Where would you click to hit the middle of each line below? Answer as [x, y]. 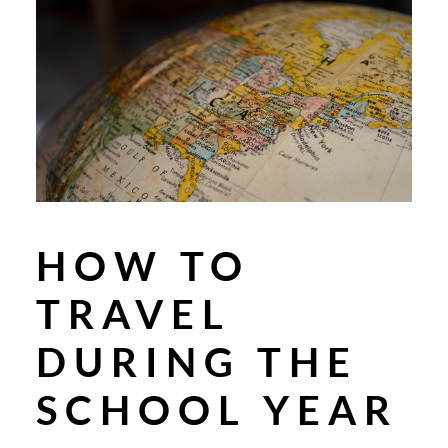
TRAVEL [133, 314]
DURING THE [197, 362]
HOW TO [143, 266]
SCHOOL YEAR [217, 410]
